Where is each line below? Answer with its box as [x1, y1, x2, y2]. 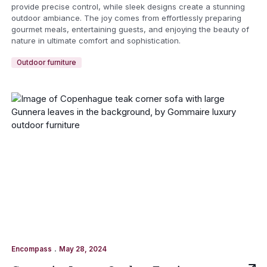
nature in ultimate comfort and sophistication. [11, 36, 181, 46]
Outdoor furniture [16, 58, 76, 67]
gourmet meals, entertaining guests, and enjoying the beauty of [11, 24, 249, 35]
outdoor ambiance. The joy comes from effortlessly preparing [11, 13, 241, 23]
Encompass [11, 244, 52, 253]
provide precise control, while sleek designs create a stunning [11, 2, 245, 12]
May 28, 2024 [58, 244, 107, 253]
